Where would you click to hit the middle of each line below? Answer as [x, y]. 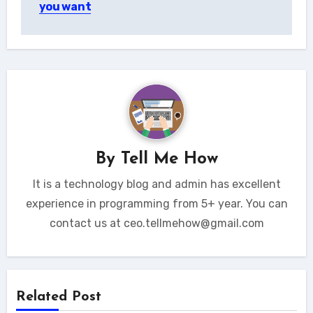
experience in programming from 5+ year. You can [156, 204]
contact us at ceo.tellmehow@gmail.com [156, 224]
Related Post [58, 297]
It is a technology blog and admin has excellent [156, 184]
